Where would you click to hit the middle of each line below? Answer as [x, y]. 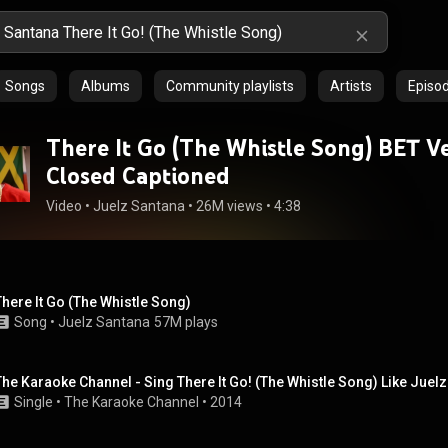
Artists [351, 86]
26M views [229, 206]
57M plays [186, 322]
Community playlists [230, 86]
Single [33, 402]
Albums [105, 86]
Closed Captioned [138, 175]
